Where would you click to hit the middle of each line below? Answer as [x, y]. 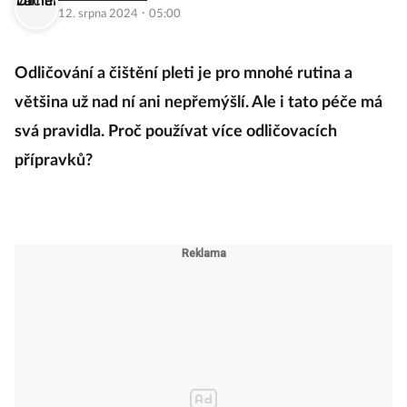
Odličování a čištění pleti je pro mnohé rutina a [184, 74]
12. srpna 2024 [99, 15]
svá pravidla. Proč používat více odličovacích [176, 132]
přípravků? [54, 161]
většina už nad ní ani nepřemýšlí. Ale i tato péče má [199, 103]
